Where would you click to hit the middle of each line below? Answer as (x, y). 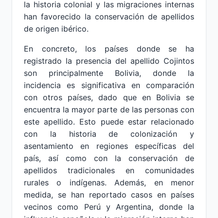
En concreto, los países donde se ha (109, 49)
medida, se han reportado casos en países (109, 195)
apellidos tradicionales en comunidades (109, 170)
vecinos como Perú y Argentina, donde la (109, 207)
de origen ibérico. (56, 29)
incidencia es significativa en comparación (109, 85)
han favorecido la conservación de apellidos (109, 17)
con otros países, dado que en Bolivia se (109, 97)
